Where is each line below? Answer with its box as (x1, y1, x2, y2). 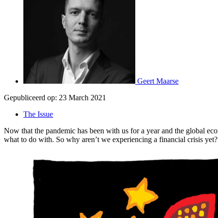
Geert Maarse (137, 76, 179, 85)
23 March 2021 (59, 93, 106, 102)
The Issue (23, 109, 53, 118)
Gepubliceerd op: (4, 93, 57, 102)
